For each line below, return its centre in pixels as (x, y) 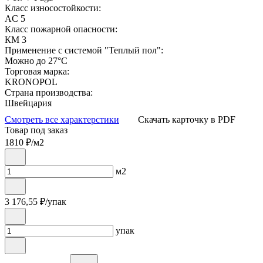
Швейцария (28, 103)
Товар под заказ (36, 130)
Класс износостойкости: (53, 8)
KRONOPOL (31, 82)
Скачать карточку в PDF (186, 120)
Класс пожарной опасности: (61, 29)
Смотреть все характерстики (62, 120)
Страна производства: (49, 93)
